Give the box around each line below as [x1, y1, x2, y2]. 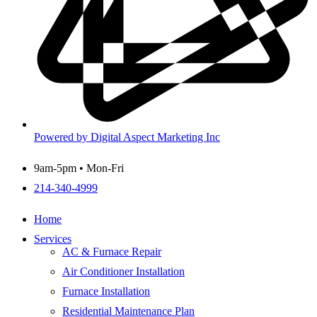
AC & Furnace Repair [62, 246, 161, 258]
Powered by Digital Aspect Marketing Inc [34, 131, 220, 144]
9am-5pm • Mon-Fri [34, 162, 124, 175]
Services [34, 233, 71, 246]
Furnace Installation [62, 285, 150, 298]
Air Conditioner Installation [62, 265, 185, 278]
